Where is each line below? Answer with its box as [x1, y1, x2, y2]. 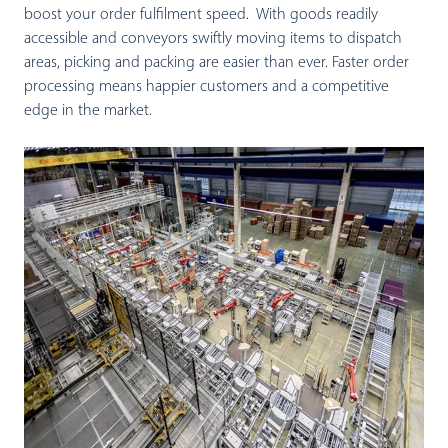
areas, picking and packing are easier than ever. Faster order [24, 54, 409, 71]
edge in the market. [24, 102, 152, 119]
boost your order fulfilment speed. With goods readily [24, 6, 378, 23]
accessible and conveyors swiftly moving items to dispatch [24, 30, 402, 47]
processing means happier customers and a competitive [24, 78, 389, 95]
